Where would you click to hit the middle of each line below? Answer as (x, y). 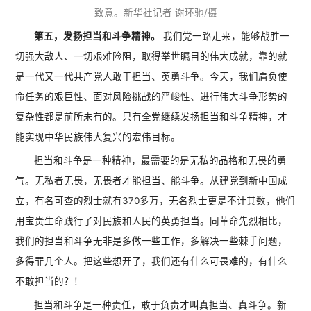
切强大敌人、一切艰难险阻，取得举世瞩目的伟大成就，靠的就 (152, 56)
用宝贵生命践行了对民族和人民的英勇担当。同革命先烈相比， (152, 220)
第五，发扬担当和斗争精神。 (98, 36)
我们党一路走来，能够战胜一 (225, 36)
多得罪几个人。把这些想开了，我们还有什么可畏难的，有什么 (152, 261)
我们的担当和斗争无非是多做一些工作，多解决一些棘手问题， (152, 241)
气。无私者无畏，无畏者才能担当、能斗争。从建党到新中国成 (152, 180)
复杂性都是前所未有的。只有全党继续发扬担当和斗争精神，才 (152, 116)
